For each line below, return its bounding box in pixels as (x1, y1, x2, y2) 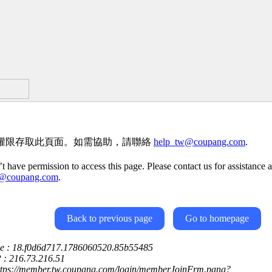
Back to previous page (67, 213, 152, 223)
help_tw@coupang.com (154, 137, 245, 147)
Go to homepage (185, 213, 249, 223)
